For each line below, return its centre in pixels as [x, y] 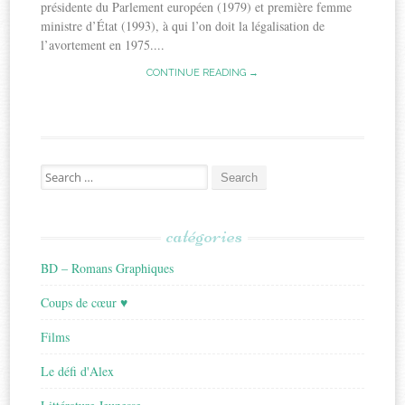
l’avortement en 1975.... [103, 45]
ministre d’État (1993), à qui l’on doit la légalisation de [183, 26]
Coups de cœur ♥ [85, 303]
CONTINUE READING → [202, 73]
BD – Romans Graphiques [108, 268]
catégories [204, 236]
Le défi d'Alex [78, 372]
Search [57, 172]
